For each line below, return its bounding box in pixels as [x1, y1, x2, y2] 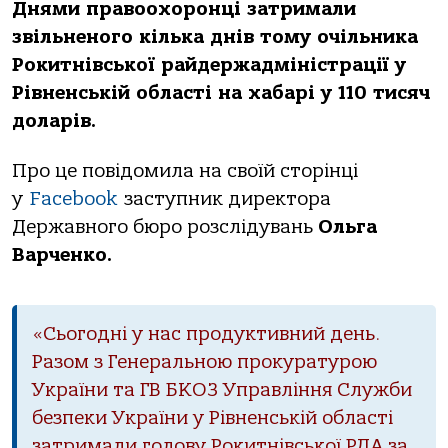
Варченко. [12, 244, 112, 267]
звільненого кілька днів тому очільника [12, 26, 418, 48]
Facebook [23, 188, 117, 211]
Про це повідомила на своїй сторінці [12, 160, 358, 183]
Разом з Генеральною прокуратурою [32, 350, 377, 373]
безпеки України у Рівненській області [32, 406, 393, 429]
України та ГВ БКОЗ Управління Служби [32, 378, 412, 401]
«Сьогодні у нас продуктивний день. [32, 322, 380, 345]
